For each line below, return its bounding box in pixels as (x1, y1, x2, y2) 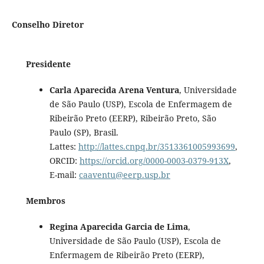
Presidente (25, 58, 71, 70)
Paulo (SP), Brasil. (49, 126, 118, 138)
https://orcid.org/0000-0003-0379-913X (79, 154, 229, 166)
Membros (25, 194, 65, 206)
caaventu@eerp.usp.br (78, 169, 170, 180)
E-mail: (49, 169, 79, 180)
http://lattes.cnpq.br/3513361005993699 (78, 140, 235, 152)
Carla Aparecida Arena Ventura (49, 84, 179, 95)
